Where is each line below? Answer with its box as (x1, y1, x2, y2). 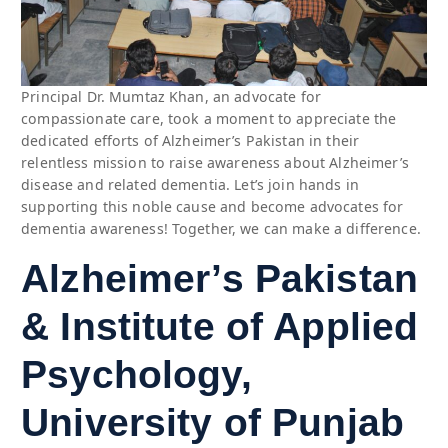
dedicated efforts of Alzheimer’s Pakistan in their (21, 131, 360, 151)
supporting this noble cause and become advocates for (21, 197, 404, 217)
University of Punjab (21, 400, 404, 444)
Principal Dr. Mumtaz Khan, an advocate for (21, 87, 322, 107)
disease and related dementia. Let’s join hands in (21, 175, 360, 195)
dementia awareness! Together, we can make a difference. (21, 219, 421, 239)
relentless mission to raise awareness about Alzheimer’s (21, 153, 409, 173)
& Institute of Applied (21, 304, 419, 348)
